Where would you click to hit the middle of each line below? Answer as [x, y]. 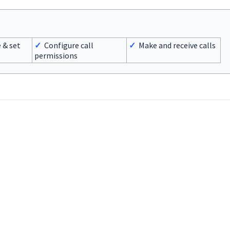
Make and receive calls [175, 45]
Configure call [67, 45]
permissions [56, 55]
